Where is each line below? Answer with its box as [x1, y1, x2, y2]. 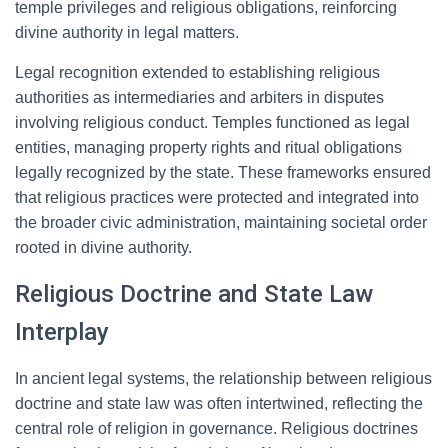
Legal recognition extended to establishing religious [15, 64, 380, 81]
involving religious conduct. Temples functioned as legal [15, 114, 410, 131]
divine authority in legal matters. [15, 24, 239, 41]
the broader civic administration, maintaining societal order [15, 214, 427, 231]
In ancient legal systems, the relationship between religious [15, 370, 432, 387]
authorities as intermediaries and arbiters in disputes [15, 89, 384, 106]
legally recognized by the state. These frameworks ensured [15, 164, 431, 181]
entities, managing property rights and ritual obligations [15, 139, 402, 156]
